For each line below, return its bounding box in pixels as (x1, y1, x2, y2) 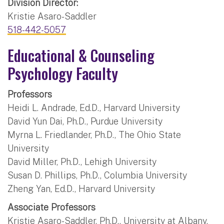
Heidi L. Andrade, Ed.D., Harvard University (7, 102, 180, 113)
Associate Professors (7, 201, 95, 212)
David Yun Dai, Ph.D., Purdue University (7, 115, 162, 126)
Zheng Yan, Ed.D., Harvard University (7, 183, 155, 194)
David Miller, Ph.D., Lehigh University (7, 156, 156, 167)
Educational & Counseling (7, 43, 154, 66)
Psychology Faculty (7, 61, 118, 84)
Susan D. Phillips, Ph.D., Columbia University (7, 169, 187, 180)
